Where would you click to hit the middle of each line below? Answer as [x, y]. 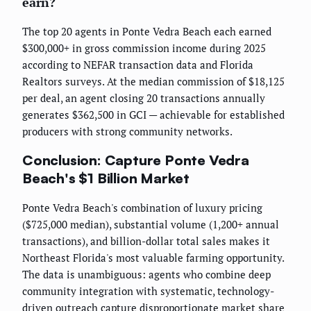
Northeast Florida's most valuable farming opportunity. [153, 257]
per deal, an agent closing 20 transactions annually [144, 98]
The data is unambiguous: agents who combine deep [146, 274]
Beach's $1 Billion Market [106, 178]
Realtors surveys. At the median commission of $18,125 [153, 82]
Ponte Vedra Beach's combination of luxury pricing [142, 207]
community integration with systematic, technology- [148, 291]
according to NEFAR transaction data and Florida [138, 65]
